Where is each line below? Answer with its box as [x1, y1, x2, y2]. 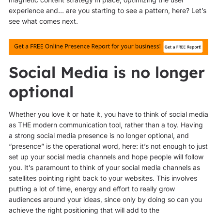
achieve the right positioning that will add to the [8, 205, 159, 214]
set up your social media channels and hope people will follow [8, 152, 203, 161]
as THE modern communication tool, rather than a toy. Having [8, 120, 203, 129]
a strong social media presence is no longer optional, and [8, 131, 189, 139]
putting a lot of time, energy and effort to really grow [8, 184, 175, 193]
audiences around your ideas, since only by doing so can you [8, 195, 202, 203]
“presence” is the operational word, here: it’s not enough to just [8, 141, 208, 150]
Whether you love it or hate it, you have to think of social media [8, 109, 208, 118]
